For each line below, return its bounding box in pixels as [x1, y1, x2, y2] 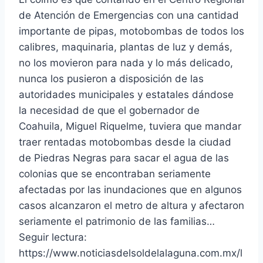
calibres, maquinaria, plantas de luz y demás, [19, 41, 232, 53]
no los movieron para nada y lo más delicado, [19, 57, 233, 69]
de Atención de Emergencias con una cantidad [19, 9, 239, 22]
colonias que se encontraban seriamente [19, 168, 211, 180]
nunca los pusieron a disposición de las [19, 73, 204, 85]
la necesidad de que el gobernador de [19, 104, 200, 117]
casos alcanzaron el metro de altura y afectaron [19, 200, 244, 212]
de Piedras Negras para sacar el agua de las [19, 152, 229, 164]
